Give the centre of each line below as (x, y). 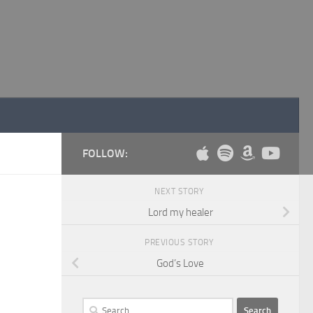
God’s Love (180, 263)
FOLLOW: (105, 153)
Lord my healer (180, 212)
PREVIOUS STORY (180, 242)
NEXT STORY (180, 191)
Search (96, 305)
